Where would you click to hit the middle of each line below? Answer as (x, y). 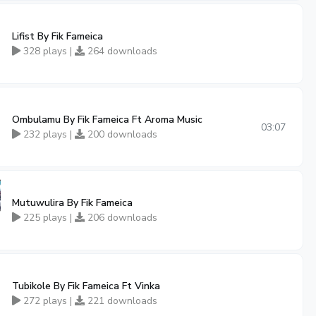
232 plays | (48, 134)
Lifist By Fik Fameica (57, 36)
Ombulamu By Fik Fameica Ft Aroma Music (107, 120)
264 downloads (121, 51)
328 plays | (48, 51)
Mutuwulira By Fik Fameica (72, 203)
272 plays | (48, 301)
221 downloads (121, 301)
